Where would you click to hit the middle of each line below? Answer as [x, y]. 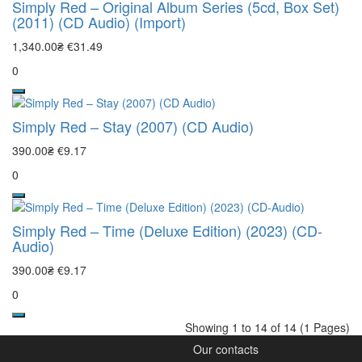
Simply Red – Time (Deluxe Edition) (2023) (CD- [167, 230]
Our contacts [226, 349]
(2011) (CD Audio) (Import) [99, 21]
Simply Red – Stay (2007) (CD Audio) [133, 126]
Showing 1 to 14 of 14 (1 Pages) [267, 327]
